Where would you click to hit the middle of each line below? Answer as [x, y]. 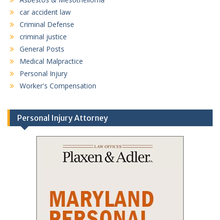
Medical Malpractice [51, 61]
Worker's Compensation [58, 85]
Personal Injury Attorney [63, 118]
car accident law [45, 12]
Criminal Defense [47, 24]
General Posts [42, 49]
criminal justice [43, 36]
